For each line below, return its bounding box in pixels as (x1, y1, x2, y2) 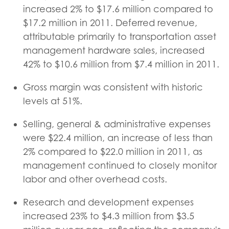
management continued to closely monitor (23, 160, 217, 171)
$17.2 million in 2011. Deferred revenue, (23, 17, 197, 28)
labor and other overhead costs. (23, 174, 167, 185)
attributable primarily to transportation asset (23, 31, 216, 42)
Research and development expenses (23, 197, 194, 208)
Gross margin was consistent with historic (23, 82, 203, 93)
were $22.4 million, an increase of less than (23, 132, 213, 143)
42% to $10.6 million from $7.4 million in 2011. (23, 59, 219, 70)
